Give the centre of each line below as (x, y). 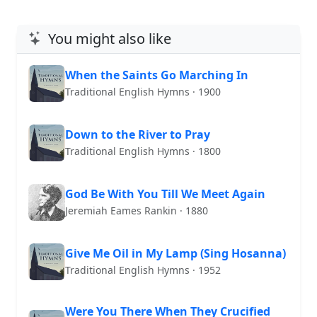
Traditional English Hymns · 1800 (143, 151)
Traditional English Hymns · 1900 (143, 92)
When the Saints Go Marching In (157, 75)
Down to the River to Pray (138, 135)
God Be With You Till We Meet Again (165, 194)
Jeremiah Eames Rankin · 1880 (137, 211)
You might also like (110, 38)
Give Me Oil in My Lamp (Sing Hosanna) (175, 254)
